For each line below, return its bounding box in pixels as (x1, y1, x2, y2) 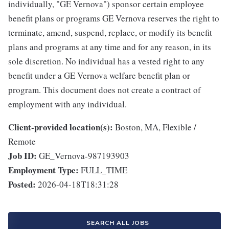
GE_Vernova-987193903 (39, 150, 129, 162)
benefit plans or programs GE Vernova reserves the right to (8, 12, 219, 25)
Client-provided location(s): (8, 121, 113, 134)
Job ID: (8, 149, 37, 163)
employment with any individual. (8, 98, 127, 110)
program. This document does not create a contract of (8, 84, 201, 96)
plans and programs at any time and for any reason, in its (8, 41, 211, 53)
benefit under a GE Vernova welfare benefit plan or (8, 70, 190, 82)
